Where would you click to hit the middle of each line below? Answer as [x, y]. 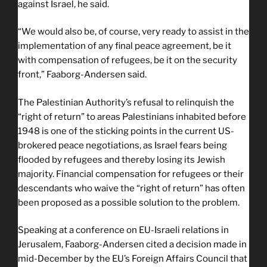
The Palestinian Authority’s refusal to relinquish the [126, 102]
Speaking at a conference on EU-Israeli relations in [123, 230]
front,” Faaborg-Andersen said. [82, 75]
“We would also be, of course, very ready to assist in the [133, 32]
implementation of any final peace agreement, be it [125, 46]
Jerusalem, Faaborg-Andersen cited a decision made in [132, 245]
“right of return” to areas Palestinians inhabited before [132, 117]
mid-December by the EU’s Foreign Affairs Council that [133, 259]
